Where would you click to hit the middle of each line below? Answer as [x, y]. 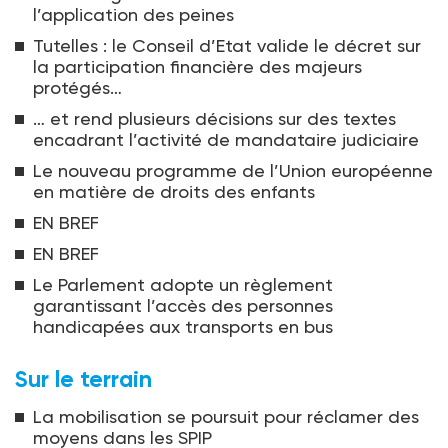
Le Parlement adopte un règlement [183, 285]
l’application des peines [133, 15]
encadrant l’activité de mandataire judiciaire [226, 140]
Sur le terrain [83, 379]
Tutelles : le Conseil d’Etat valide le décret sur [227, 46]
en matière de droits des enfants [174, 192]
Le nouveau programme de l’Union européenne [233, 171]
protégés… [77, 88]
